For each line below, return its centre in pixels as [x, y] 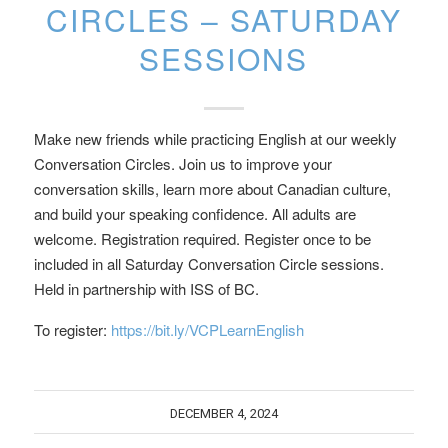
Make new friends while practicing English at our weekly [215, 138]
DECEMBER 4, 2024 [223, 413]
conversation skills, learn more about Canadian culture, [212, 188]
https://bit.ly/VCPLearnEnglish [207, 329]
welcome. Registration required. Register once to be [202, 238]
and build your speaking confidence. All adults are [194, 213]
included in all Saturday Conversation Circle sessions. [208, 263]
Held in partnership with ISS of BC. [146, 288]
